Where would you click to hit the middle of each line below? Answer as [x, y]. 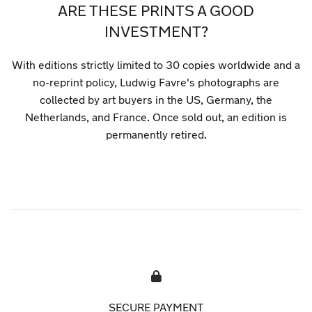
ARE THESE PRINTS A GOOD [156, 11]
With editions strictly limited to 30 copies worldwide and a [156, 65]
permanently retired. [156, 134]
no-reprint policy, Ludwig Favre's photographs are [156, 82]
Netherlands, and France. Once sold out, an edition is [156, 117]
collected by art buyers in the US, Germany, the [156, 100]
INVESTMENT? [156, 32]
